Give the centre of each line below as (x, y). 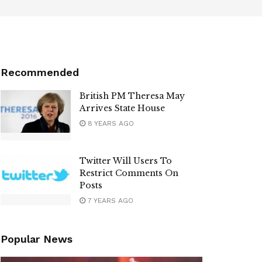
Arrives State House (122, 108)
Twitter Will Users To (126, 161)
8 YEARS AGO (110, 123)
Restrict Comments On (129, 173)
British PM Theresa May (132, 96)
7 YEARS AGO (109, 200)
